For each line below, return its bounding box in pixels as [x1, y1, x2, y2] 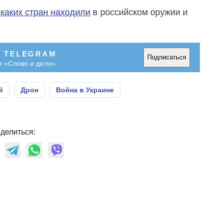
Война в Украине [56, 85, 114, 94]
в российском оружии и [90, 7, 188, 17]
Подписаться [147, 54, 186, 61]
